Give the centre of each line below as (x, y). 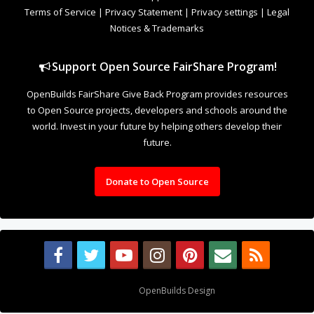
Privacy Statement (144, 12)
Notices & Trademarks (157, 28)
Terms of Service (60, 12)
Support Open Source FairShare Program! (164, 66)
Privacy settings (225, 12)
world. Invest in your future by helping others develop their (157, 126)
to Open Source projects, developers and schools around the (157, 110)
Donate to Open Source (157, 181)
